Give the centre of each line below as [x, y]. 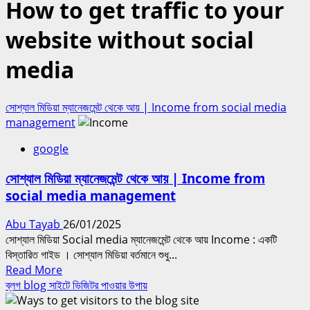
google [51, 148]
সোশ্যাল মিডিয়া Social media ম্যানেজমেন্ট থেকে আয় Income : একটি [141, 240]
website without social [130, 40]
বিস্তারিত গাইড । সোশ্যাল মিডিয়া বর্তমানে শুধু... [91, 255]
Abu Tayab [34, 225]
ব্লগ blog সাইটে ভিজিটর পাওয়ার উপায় [76, 285]
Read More [34, 270]
